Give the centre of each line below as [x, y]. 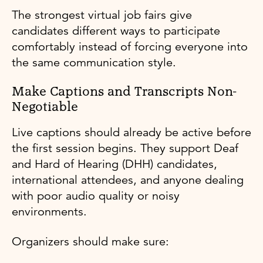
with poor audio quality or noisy [96, 195]
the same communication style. [94, 62]
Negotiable [45, 107]
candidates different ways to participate [116, 31]
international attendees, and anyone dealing [128, 180]
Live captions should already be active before [131, 132]
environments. [49, 211]
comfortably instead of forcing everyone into [130, 46]
